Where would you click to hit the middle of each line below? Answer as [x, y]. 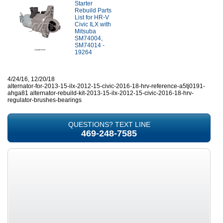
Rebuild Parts [93, 10]
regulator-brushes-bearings [45, 100]
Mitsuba [85, 31]
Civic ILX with [93, 24]
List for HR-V [92, 17]
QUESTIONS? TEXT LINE [109, 124]
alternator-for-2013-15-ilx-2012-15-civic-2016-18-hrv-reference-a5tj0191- [106, 86]
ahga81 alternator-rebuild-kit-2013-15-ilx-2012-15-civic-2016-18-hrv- [101, 93]
